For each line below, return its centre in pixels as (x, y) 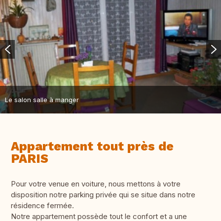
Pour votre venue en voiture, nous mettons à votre (96, 184)
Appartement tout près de (92, 147)
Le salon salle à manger (42, 99)
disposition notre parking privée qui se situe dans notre (103, 195)
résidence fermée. (42, 206)
